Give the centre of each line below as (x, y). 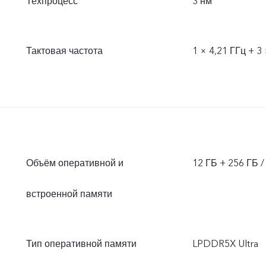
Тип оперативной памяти (81, 244)
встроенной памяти (69, 194)
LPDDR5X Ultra (225, 244)
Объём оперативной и (75, 163)
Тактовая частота (64, 51)
